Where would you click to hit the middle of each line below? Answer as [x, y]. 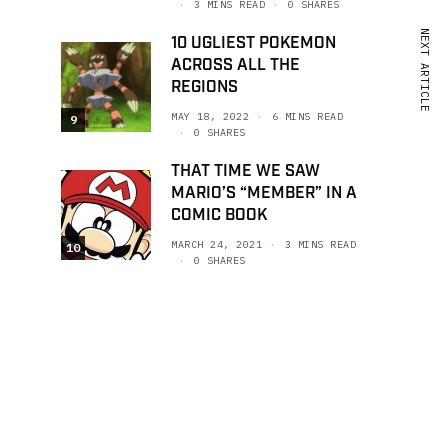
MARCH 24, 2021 [216, 244]
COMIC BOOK [219, 215]
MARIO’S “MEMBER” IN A [264, 193]
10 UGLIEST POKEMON [253, 43]
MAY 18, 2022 [210, 116]
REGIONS [204, 87]
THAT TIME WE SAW [245, 171]
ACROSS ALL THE [235, 65]
